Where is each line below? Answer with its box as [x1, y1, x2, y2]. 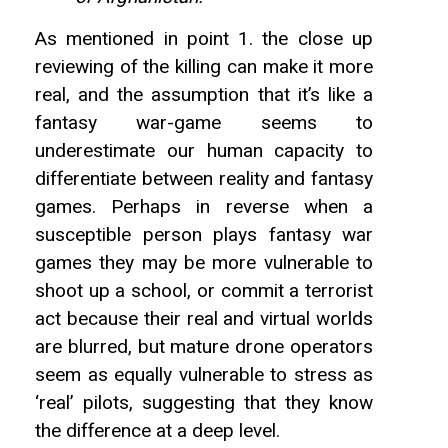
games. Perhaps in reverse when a [35, 193, 373, 222]
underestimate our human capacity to [35, 137, 373, 166]
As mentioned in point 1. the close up [35, 25, 373, 54]
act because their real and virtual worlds [35, 305, 373, 334]
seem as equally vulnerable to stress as [35, 361, 373, 390]
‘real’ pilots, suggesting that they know [35, 389, 373, 418]
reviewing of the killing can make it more [35, 53, 373, 82]
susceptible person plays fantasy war [35, 221, 373, 250]
